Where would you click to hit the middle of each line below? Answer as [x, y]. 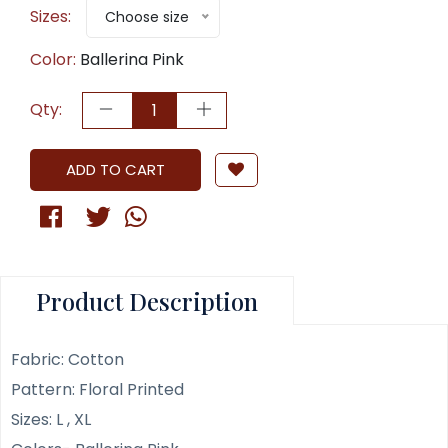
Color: [53, 59]
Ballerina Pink [132, 59]
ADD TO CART [115, 169]
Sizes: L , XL [51, 419]
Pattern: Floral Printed [97, 389]
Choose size [147, 16]
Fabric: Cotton [67, 359]
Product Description [147, 300]
